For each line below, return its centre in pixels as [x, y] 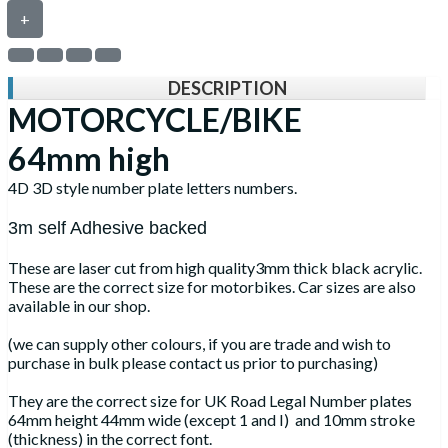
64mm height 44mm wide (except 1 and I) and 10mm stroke [211, 420]
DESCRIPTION [227, 88]
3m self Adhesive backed [110, 228]
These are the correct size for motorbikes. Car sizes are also [212, 287]
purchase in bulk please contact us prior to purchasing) [193, 363]
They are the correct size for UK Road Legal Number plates [210, 401]
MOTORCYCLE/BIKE [158, 120]
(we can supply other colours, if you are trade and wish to [199, 344]
